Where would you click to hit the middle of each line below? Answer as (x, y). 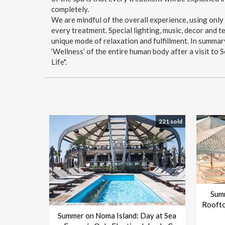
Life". (59, 62)
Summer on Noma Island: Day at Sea (117, 216)
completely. (70, 9)
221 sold (170, 121)
